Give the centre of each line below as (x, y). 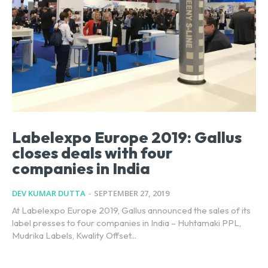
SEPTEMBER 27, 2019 (132, 193)
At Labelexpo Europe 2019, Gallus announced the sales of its (131, 210)
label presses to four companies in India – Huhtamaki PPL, (127, 223)
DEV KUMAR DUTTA (49, 193)
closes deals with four (92, 153)
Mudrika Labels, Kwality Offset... (74, 235)
